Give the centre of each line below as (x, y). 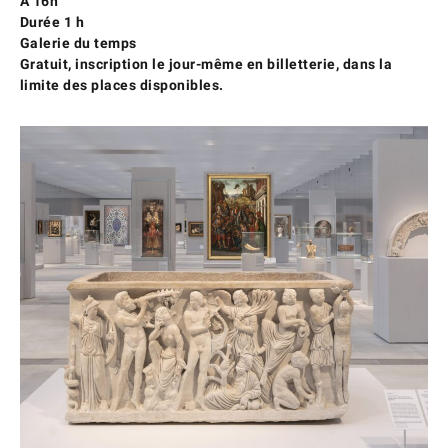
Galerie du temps (78, 42)
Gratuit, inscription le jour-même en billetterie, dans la (206, 63)
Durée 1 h (52, 21)
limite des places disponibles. (121, 84)
